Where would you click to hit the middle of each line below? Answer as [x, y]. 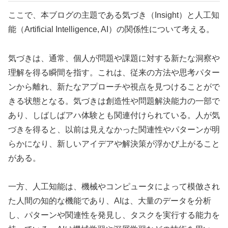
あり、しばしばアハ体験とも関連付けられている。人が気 [114, 115]
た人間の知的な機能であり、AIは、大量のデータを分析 [110, 201]
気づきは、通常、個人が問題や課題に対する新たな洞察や [114, 58]
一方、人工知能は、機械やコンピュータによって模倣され [114, 187]
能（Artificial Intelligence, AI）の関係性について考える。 [111, 29]
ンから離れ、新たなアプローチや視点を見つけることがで [114, 87]
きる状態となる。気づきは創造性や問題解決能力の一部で [114, 101]
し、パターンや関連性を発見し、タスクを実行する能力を [114, 215]
